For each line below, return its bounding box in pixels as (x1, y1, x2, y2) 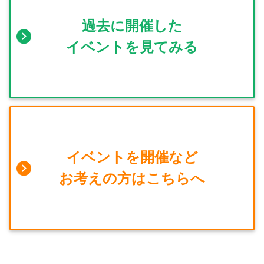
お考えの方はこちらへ (59, 170, 205, 187)
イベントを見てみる (66, 38, 198, 55)
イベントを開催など (66, 149, 198, 166)
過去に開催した (81, 17, 183, 34)
